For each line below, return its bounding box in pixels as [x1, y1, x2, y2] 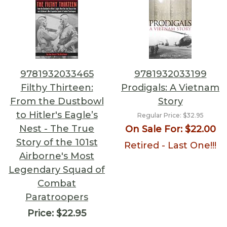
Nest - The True [19, 123, 94, 134]
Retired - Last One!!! [124, 140, 216, 151]
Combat [37, 178, 76, 189]
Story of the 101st [16, 137, 98, 148]
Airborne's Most [19, 150, 94, 162]
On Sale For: [125, 124, 182, 135]
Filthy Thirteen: [20, 82, 93, 93]
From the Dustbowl [10, 96, 104, 107]
